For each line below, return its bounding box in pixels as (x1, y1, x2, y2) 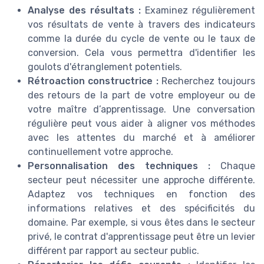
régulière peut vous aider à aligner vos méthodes (28, 117, 255, 129)
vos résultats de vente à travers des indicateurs (28, 18, 255, 30)
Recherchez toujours (158, 75, 255, 87)
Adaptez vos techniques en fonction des (28, 188, 255, 200)
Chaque (210, 160, 255, 171)
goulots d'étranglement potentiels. (28, 61, 182, 72)
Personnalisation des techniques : (28, 160, 210, 171)
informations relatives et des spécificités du (28, 202, 255, 214)
